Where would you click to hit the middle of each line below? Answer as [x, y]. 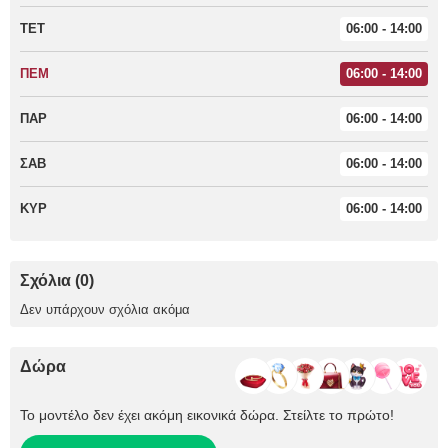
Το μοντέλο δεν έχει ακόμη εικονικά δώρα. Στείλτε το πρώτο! [207, 414]
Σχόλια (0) [57, 280]
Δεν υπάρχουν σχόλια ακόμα [105, 309]
